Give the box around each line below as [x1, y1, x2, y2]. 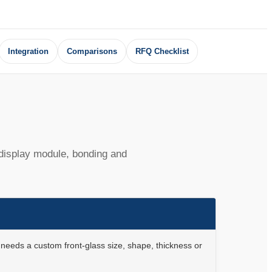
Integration [7, 47, 49, 56]
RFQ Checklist [135, 47, 189, 56]
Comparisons [66, 47, 117, 56]
